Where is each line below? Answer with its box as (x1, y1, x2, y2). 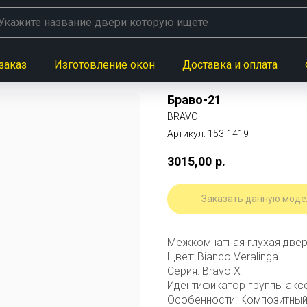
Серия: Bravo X (167, 264, 241, 278)
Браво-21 (167, 93, 221, 107)
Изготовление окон (54, 58, 155, 72)
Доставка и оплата (182, 58, 278, 72)
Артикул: (167, 128, 208, 139)
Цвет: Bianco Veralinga (167, 249, 278, 263)
